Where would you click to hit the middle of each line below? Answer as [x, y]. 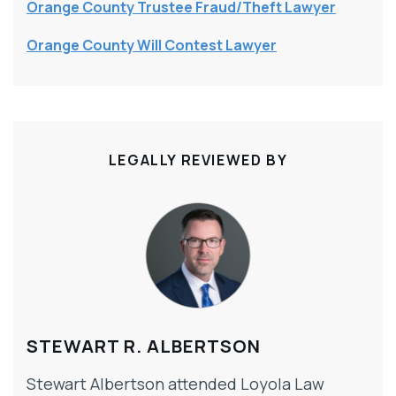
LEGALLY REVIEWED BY [198, 160]
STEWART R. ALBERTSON [144, 346]
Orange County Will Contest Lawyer [152, 46]
